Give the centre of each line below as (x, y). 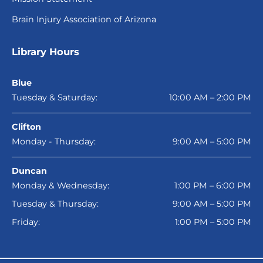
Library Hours (45, 51)
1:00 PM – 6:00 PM (213, 185)
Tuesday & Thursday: (55, 203)
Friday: (26, 222)
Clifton (26, 127)
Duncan (29, 171)
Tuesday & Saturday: (55, 97)
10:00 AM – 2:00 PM (210, 97)
